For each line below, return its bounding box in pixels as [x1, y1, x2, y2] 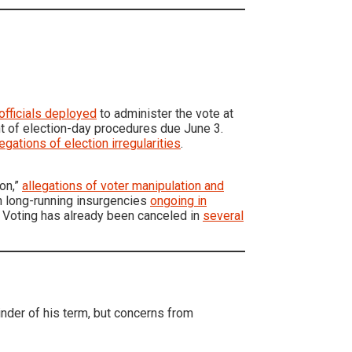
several [203, 207, 244, 223]
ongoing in [150, 192, 207, 208]
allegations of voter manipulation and [22, 178, 224, 193]
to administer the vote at [97, 105, 233, 121]
